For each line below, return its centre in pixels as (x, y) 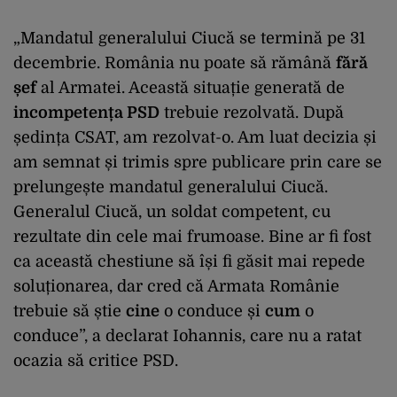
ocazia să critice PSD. (96, 360)
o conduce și (212, 311)
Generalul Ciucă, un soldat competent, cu (172, 211)
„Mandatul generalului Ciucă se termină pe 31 (189, 38)
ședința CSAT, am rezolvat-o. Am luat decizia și (195, 137)
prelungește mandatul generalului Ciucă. (171, 187)
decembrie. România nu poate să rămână (175, 62)
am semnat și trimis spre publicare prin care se (198, 162)
